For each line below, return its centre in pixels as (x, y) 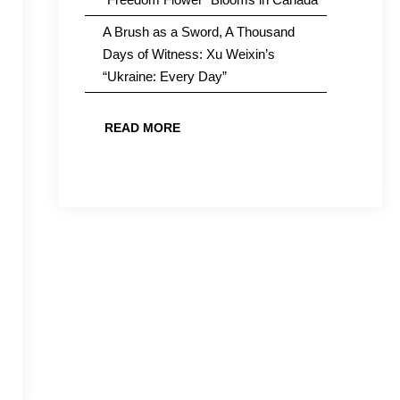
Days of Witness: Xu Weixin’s (188, 54)
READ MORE (142, 128)
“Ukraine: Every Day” (164, 76)
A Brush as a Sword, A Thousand (198, 32)
